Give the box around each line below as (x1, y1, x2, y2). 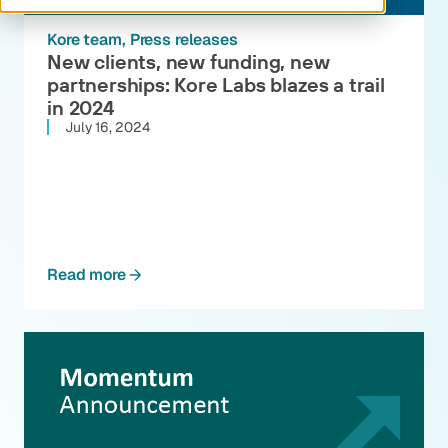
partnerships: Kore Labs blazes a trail (47, 72, 385, 98)
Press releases (129, 29, 238, 51)
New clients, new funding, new (47, 49, 330, 75)
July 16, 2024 (64, 118, 150, 137)
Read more (47, 264, 126, 286)
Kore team (47, 29, 122, 51)
